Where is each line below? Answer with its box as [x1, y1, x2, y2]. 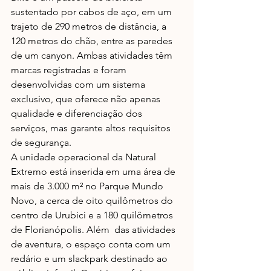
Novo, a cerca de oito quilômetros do [11, 195, 175, 206]
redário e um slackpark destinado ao [11, 253, 170, 264]
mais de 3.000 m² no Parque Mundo [11, 180, 166, 192]
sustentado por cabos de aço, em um [11, 6, 174, 18]
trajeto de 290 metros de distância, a [11, 21, 169, 32]
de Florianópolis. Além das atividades [11, 224, 178, 235]
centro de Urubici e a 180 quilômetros [11, 209, 175, 221]
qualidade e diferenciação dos [11, 108, 145, 119]
